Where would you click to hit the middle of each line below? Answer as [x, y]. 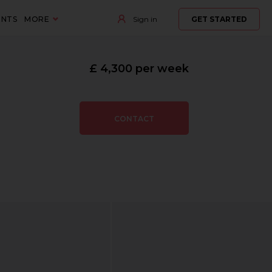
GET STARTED [219, 19]
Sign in [144, 19]
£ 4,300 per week [139, 69]
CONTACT [134, 119]
